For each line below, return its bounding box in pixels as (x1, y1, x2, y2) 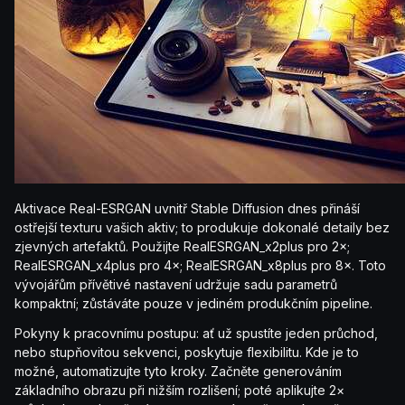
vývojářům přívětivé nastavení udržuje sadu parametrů (14, 277, 337, 293)
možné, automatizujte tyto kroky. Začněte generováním (14, 363, 342, 380)
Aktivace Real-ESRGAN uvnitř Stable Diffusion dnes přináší (14, 201, 360, 217)
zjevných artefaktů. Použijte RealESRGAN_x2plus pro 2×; (14, 239, 350, 255)
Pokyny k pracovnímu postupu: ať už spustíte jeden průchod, (14, 325, 378, 342)
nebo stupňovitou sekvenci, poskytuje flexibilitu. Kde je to (14, 344, 359, 361)
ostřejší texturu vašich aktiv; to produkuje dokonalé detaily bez (14, 220, 390, 236)
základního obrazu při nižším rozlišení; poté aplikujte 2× (14, 382, 344, 399)
